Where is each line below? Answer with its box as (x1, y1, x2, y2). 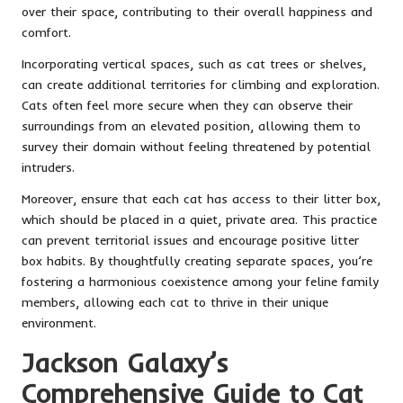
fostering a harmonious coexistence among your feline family (22, 273, 379, 289)
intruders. (22, 158, 75, 175)
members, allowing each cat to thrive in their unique (22, 293, 328, 309)
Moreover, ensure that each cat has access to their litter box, (22, 190, 381, 206)
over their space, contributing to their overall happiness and (22, 3, 372, 19)
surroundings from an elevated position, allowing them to (22, 117, 361, 133)
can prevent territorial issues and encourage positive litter (22, 231, 359, 247)
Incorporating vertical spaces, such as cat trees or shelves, (22, 55, 366, 71)
